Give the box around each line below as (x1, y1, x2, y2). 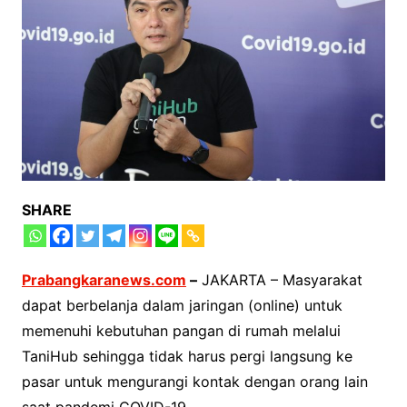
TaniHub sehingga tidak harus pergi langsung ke (21, 346, 352, 365)
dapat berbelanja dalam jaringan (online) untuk (21, 295, 342, 314)
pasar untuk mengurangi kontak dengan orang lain (21, 372, 368, 391)
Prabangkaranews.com (21, 270, 186, 289)
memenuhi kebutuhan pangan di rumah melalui (21, 321, 341, 340)
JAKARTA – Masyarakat (196, 270, 362, 289)
